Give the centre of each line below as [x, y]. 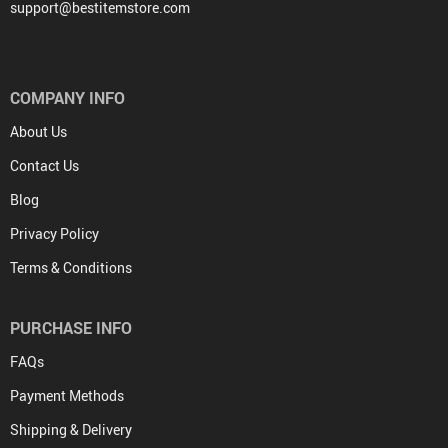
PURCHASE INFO [71, 328]
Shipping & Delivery [71, 429]
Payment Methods [67, 395]
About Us [38, 131]
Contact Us [44, 165]
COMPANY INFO [67, 98]
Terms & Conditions [71, 267]
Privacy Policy [54, 233]
